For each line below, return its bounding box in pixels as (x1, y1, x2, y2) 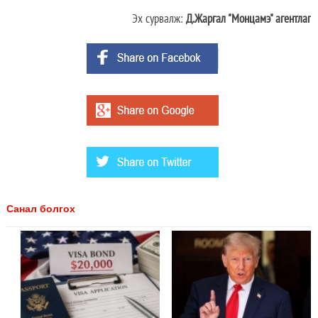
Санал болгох (6, 202, 75, 214)
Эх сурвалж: (131, 10, 186, 26)
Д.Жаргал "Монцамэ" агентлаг (185, 10, 311, 26)
